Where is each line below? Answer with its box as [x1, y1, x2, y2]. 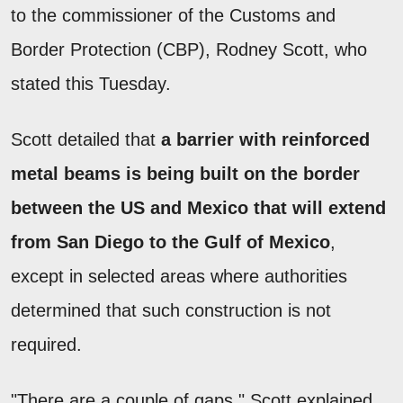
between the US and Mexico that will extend [11, 197, 386, 218]
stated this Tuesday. [11, 73, 171, 94]
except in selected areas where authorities [11, 265, 347, 286]
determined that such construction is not [11, 300, 331, 320]
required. [11, 334, 82, 354]
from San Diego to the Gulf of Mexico [11, 231, 330, 252]
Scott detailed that [11, 129, 161, 149]
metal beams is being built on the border [11, 163, 360, 184]
